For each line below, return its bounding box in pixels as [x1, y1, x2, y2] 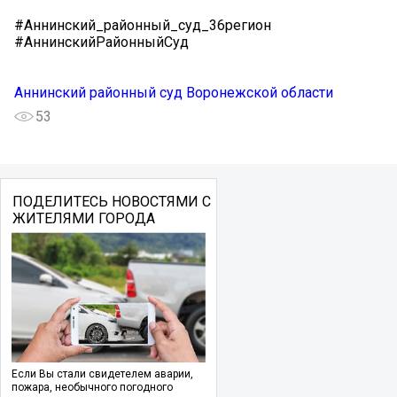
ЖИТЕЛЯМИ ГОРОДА [12, 209, 155, 227]
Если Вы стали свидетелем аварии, [12, 367, 193, 380]
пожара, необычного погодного [12, 380, 173, 393]
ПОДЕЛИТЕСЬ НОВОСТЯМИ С [12, 192, 211, 210]
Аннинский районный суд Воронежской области [14, 83, 333, 101]
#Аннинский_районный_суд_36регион [14, 16, 271, 34]
